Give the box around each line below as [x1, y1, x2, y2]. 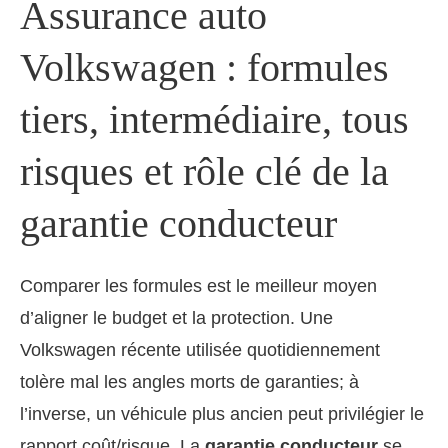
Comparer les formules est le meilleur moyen [20, 275, 377, 296]
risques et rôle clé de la [20, 148, 389, 194]
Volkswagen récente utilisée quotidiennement [20, 339, 380, 360]
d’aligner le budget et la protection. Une [20, 307, 333, 328]
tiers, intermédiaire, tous [20, 96, 409, 142]
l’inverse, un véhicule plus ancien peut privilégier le [20, 403, 424, 424]
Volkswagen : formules [20, 44, 389, 90]
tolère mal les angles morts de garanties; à [20, 371, 359, 392]
